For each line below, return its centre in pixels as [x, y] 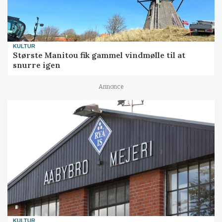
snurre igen [37, 65]
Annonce [111, 87]
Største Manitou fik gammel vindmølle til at [99, 55]
